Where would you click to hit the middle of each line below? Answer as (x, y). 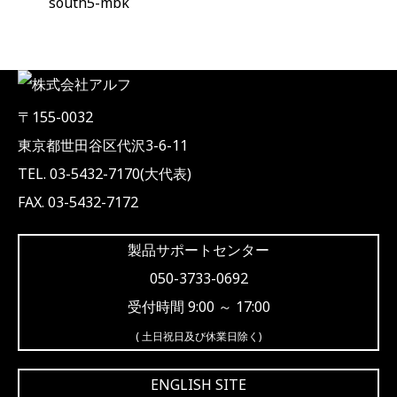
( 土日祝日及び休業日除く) (198, 336)
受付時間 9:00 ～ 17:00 (198, 307)
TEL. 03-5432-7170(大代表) (105, 174)
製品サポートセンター (198, 250)
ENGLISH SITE (198, 385)
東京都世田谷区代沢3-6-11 (103, 145)
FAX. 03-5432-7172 (78, 202)
